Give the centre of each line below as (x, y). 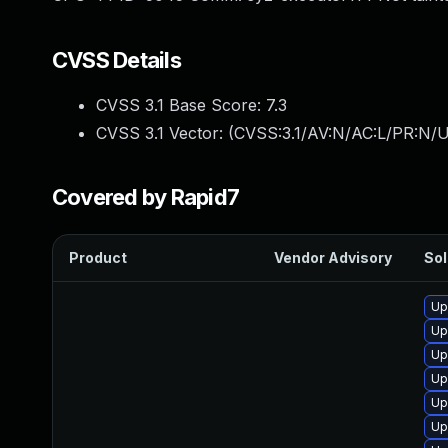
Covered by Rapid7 (146, 197)
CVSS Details (116, 60)
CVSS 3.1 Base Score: (181, 105)
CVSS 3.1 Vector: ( (165, 133)
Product (98, 257)
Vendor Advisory (333, 257)
